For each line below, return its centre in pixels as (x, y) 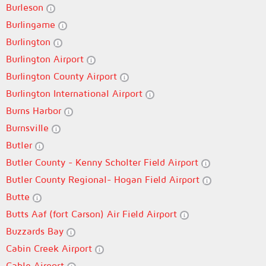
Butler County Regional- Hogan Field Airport (104, 179)
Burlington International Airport (76, 93)
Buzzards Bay (36, 231)
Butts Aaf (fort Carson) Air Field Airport (93, 214)
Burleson (26, 7)
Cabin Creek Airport (50, 248)
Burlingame (32, 24)
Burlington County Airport (63, 76)
